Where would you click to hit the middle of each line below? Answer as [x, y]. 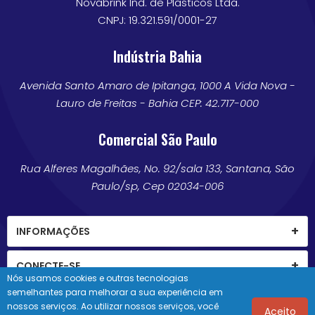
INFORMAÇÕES [53, 232]
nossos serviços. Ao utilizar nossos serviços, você [113, 306]
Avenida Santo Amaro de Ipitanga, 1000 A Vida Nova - [157, 86]
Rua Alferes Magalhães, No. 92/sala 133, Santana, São [157, 169]
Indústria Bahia [157, 57]
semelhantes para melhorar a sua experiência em [115, 292]
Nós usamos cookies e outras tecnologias [98, 278]
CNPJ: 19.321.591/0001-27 [157, 20]
